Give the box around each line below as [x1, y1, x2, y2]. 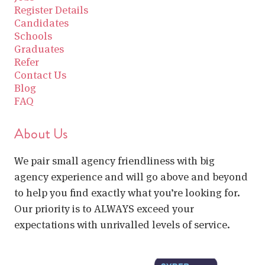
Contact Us [14, 67, 66, 82]
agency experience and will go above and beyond [14, 169, 248, 183]
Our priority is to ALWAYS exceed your [14, 201, 194, 215]
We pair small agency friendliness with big [14, 153, 215, 167]
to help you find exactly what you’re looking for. [14, 185, 240, 199]
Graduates [14, 41, 64, 56]
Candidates [14, 15, 69, 30]
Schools [14, 28, 52, 43]
